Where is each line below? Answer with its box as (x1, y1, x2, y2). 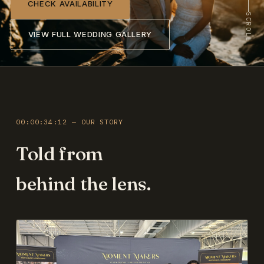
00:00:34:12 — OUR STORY (15, 117, 124, 126)
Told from (15, 142, 103, 166)
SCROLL (245, 12, 253, 42)
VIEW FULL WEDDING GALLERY (28, 29, 153, 39)
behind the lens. (15, 172, 151, 196)
